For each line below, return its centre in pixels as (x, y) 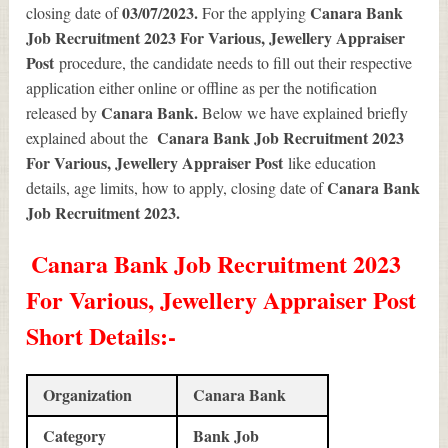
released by (64, 112)
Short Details (93, 335)
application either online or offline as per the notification (202, 87)
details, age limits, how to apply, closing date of (177, 187)
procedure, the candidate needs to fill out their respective (236, 62)
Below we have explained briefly (305, 112)
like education (332, 162)
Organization (88, 394)
